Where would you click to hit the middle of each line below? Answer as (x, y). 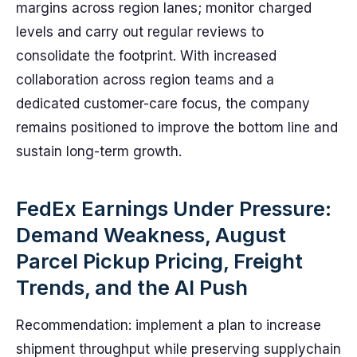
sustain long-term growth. (99, 151)
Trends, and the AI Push (132, 287)
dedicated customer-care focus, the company (163, 104)
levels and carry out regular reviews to (140, 32)
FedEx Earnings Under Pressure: (174, 208)
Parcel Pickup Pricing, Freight (159, 261)
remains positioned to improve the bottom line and (177, 127)
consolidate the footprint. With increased (146, 56)
